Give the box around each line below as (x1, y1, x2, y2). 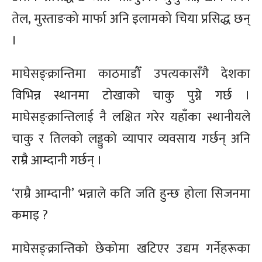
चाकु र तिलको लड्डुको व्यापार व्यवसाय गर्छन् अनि (12, 127, 250, 150)
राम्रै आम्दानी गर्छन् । (12, 149, 102, 171)
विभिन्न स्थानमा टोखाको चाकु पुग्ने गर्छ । (12, 84, 250, 106)
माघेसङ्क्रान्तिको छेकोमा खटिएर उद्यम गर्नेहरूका (12, 237, 250, 260)
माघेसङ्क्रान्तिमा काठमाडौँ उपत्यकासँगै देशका (12, 63, 250, 85)
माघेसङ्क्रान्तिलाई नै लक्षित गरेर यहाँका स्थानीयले (12, 106, 250, 128)
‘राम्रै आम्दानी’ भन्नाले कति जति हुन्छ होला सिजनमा (12, 182, 250, 205)
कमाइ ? (12, 204, 48, 226)
